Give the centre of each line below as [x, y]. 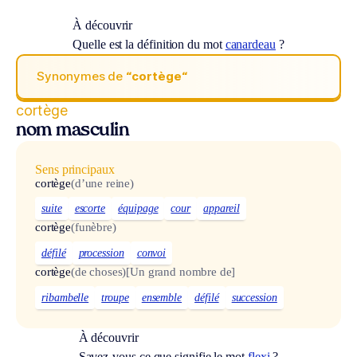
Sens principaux [75, 169]
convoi [151, 253]
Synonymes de [82, 76]
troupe [115, 297]
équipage [138, 209]
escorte [90, 209]
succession [254, 297]
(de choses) [98, 272]
